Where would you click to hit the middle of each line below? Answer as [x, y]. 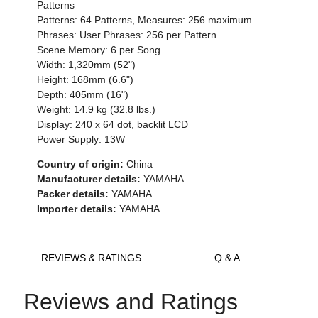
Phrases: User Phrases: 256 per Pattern [127, 34]
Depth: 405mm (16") [83, 94]
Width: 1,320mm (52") [87, 64]
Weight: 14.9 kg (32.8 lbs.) [97, 109]
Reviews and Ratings [130, 301]
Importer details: [77, 208]
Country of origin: [81, 164]
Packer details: [73, 193]
